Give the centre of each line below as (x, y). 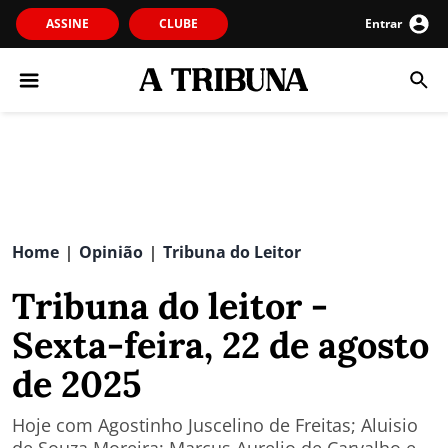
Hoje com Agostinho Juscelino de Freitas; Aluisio (215, 425)
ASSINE (67, 23)
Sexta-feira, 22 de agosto (220, 345)
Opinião (111, 252)
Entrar (383, 23)
